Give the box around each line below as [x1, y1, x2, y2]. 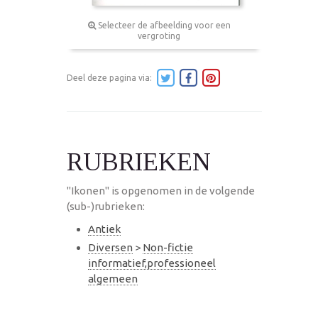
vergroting [138, 31, 180, 40]
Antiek [88, 222, 121, 235]
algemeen [88, 272, 138, 285]
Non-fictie [143, 241, 193, 253]
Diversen [88, 241, 133, 253]
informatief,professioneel [88, 256, 216, 269]
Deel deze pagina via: [67, 72, 154, 82]
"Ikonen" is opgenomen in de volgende [67, 184, 255, 197]
